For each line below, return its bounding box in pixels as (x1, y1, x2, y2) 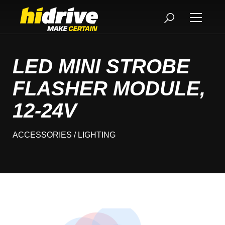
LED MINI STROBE (13, 55, 190, 77)
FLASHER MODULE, (13, 77, 205, 99)
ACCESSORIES (13, 131, 72, 139)
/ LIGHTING (72, 131, 116, 139)
